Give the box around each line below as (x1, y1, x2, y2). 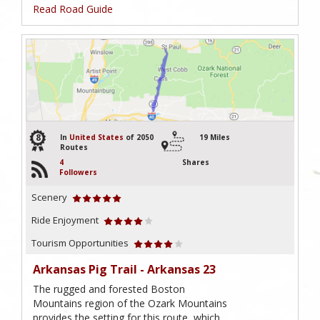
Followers (59, 166, 97, 177)
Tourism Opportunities (31, 236, 129, 249)
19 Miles (199, 131, 230, 142)
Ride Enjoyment (31, 213, 99, 226)
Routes (60, 141, 88, 152)
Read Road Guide (33, 1, 113, 16)
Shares (182, 156, 209, 167)
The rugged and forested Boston (33, 281, 185, 296)
